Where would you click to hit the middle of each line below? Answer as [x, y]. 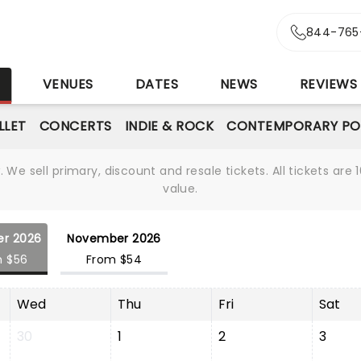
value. [180, 189]
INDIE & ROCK [169, 126]
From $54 [114, 259]
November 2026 [114, 239]
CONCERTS [75, 126]
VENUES [68, 84]
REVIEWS [328, 84]
